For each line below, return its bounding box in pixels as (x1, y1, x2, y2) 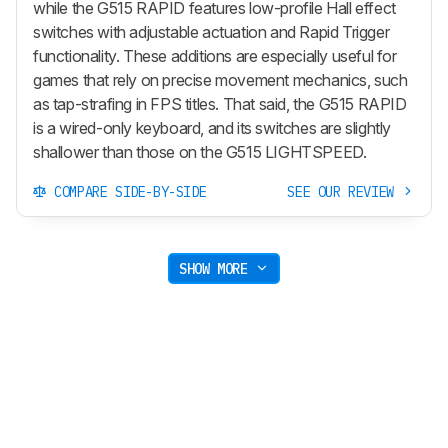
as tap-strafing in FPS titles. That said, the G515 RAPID (33, 94, 407, 115)
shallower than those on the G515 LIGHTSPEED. (33, 142, 367, 163)
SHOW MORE (179, 259, 256, 278)
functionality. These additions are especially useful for (33, 46, 397, 67)
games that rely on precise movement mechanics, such (33, 70, 408, 91)
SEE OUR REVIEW (287, 183, 402, 202)
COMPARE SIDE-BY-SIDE (46, 183, 207, 202)
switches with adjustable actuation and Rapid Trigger (33, 22, 390, 43)
